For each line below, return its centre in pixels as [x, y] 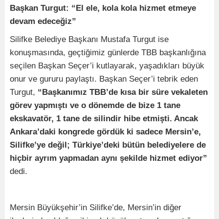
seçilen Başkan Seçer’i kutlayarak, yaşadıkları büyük [107, 66]
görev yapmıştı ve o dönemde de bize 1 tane [95, 106]
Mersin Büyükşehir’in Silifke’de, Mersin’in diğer [96, 208]
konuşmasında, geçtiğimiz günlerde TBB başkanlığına [108, 53]
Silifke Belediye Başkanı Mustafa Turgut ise [89, 40]
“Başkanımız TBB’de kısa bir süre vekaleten [121, 92]
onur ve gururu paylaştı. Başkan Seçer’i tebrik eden [104, 79]
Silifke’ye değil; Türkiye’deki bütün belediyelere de [108, 145]
